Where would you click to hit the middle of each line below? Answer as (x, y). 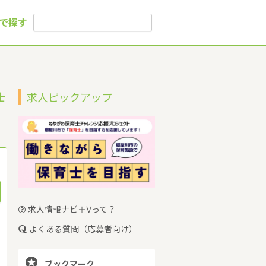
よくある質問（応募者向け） (82, 229)
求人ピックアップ (69, 98)
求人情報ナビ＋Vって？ (71, 209)
